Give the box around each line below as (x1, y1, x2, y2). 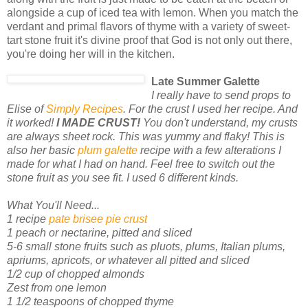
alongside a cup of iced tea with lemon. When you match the (7, 6, 298, 19)
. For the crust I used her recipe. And (123, 102, 298, 115)
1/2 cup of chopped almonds (7, 267, 144, 280)
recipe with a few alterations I (137, 144, 281, 156)
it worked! (7, 116, 56, 129)
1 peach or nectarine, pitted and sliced (7, 226, 192, 239)
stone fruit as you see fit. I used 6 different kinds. (7, 171, 239, 184)
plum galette (78, 144, 137, 156)
